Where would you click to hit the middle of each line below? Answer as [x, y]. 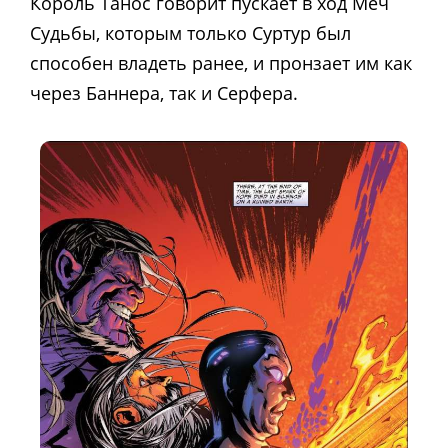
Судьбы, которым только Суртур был [190, 33]
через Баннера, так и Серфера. [164, 93]
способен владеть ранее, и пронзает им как [221, 63]
